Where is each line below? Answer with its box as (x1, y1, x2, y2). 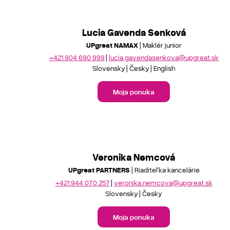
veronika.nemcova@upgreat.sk (113, 178, 213, 187)
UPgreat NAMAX (86, 40, 138, 49)
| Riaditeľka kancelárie (129, 165, 200, 174)
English (154, 64, 176, 72)
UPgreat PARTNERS (68, 165, 130, 174)
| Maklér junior (138, 40, 182, 49)
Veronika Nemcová (92, 151, 176, 163)
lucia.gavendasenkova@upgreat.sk (108, 53, 219, 62)
